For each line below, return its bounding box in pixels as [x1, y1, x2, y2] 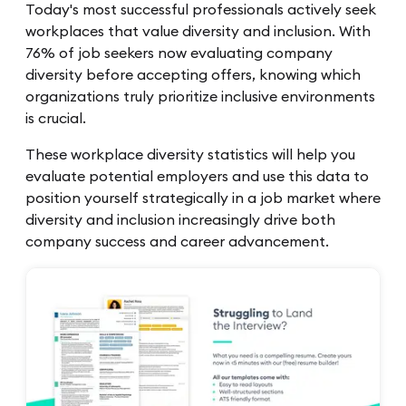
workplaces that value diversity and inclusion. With [25, 24, 371, 39]
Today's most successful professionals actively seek [25, 2, 376, 17]
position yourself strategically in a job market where [25, 190, 381, 206]
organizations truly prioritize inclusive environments [25, 89, 375, 104]
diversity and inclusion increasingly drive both [25, 212, 335, 227]
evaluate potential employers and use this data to [25, 169, 369, 184]
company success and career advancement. [25, 234, 329, 249]
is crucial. [25, 111, 90, 126]
